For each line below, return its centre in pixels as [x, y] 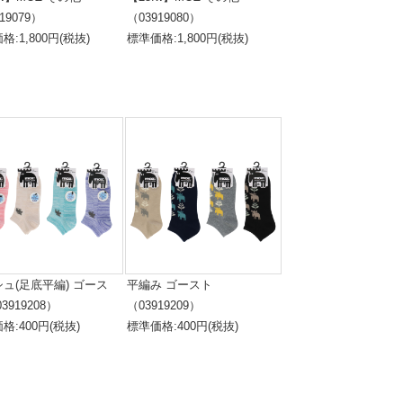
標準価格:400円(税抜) [182, 326]
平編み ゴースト [169, 285]
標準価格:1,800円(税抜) [187, 38]
